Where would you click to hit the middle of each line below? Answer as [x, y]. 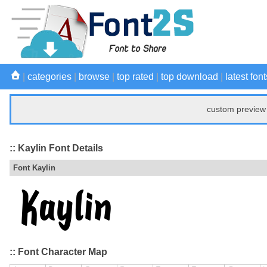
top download [190, 77]
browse [94, 77]
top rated [135, 77]
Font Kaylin [34, 168]
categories [49, 77]
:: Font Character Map [58, 252]
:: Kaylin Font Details [56, 148]
